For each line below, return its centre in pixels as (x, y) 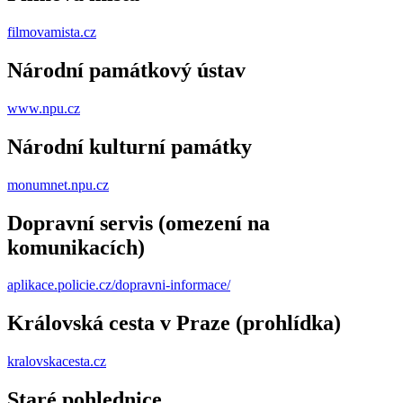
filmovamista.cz (52, 32)
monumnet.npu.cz (58, 184)
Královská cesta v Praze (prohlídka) (174, 323)
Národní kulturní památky (130, 146)
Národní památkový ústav (126, 70)
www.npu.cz (44, 108)
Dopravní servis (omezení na (139, 223)
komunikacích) (76, 247)
